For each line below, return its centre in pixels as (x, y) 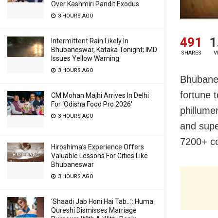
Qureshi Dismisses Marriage (94, 210)
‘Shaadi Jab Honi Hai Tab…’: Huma (102, 201)
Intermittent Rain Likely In (90, 41)
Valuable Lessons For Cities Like (100, 156)
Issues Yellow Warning (85, 58)
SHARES (191, 53)
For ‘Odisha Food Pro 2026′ (92, 104)
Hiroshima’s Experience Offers (98, 147)
